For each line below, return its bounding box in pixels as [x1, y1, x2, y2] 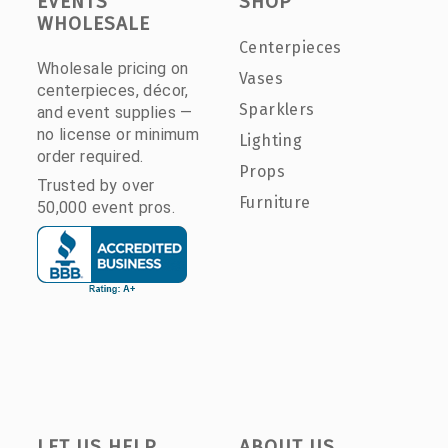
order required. [36, 146, 144, 166]
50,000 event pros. [36, 197, 175, 217]
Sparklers [238, 99, 315, 119]
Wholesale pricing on [36, 58, 189, 78]
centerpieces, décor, [36, 80, 189, 100]
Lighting [238, 130, 303, 150]
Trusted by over [36, 175, 155, 195]
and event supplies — [36, 102, 193, 122]
